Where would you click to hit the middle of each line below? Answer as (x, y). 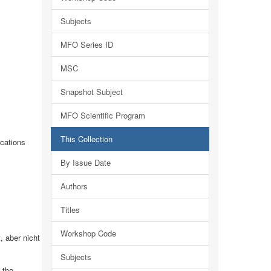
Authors (74, 186)
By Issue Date (85, 162)
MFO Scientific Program (103, 115)
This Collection (86, 139)
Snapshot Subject (91, 92)
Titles (70, 210)
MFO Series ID (87, 44)
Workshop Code (88, 233)
